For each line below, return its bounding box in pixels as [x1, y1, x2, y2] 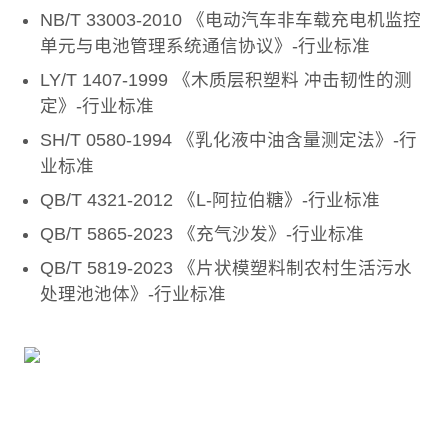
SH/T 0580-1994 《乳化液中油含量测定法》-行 [40, 129, 417, 150]
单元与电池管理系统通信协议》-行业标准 [40, 35, 370, 56]
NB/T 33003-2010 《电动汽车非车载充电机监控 [40, 9, 421, 30]
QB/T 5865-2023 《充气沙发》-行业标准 [40, 223, 364, 244]
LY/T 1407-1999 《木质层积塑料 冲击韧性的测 [40, 69, 412, 90]
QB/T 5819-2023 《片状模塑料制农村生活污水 [40, 257, 412, 278]
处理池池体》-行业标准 [40, 283, 226, 304]
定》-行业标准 [40, 95, 154, 116]
